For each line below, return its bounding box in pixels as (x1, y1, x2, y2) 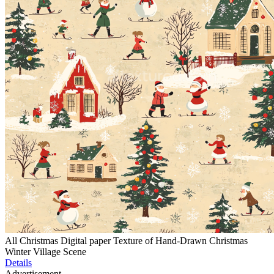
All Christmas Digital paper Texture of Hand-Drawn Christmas (5, 235, 248, 246)
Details (5, 257, 32, 268)
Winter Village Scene (5, 246, 86, 257)
